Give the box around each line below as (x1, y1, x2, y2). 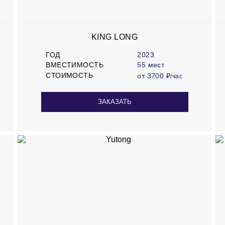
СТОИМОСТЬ (46, 71, 93, 80)
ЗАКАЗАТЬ (97, 98, 132, 106)
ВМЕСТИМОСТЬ (46, 61, 103, 69)
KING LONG (91, 32, 138, 41)
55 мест (137, 61, 165, 69)
